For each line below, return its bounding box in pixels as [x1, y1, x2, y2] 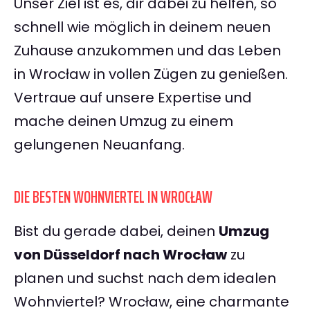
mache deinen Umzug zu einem [14, 111, 233, 131]
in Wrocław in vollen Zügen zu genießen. [14, 64, 288, 84]
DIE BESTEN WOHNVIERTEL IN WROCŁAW [14, 184, 212, 211]
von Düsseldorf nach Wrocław [14, 245, 227, 265]
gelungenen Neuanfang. [14, 135, 185, 155]
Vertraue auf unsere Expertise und [14, 88, 252, 108]
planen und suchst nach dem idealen [14, 268, 276, 289]
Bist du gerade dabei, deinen [14, 221, 219, 241]
